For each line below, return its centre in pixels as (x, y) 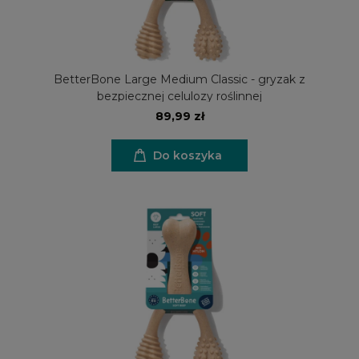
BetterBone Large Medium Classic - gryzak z (179, 79)
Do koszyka (188, 155)
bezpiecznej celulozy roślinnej (179, 96)
